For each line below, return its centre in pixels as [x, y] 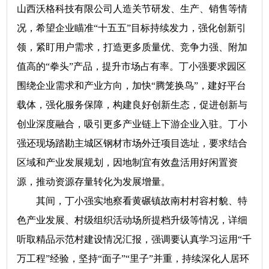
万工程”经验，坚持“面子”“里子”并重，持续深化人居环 [133, 258]
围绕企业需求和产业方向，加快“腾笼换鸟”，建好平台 [132, 86]
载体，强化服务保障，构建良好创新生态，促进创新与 [132, 105]
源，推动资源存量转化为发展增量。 [105, 182]
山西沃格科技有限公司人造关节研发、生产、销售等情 [132, 9]
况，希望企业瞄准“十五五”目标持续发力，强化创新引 [132, 28]
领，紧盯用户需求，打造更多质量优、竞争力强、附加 [132, 47]
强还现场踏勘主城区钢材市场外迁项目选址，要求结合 [132, 143]
